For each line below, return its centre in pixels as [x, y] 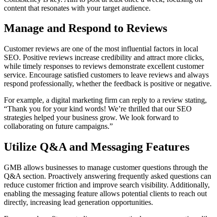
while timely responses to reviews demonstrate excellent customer [104, 66]
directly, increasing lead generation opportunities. [78, 202]
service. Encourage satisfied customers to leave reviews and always [106, 75]
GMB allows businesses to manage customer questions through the [106, 168]
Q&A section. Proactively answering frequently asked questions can [108, 176]
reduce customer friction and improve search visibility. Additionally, [107, 185]
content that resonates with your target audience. [77, 8]
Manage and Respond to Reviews [85, 28]
